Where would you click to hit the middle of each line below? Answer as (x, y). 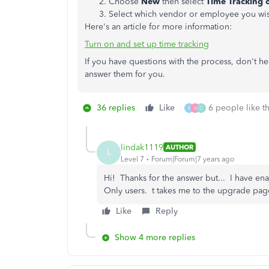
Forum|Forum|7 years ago (193, 159)
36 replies (116, 108)
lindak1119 (142, 147)
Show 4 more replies (155, 237)
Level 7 (132, 159)
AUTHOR (180, 147)
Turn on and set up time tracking (147, 44)
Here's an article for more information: (158, 27)
